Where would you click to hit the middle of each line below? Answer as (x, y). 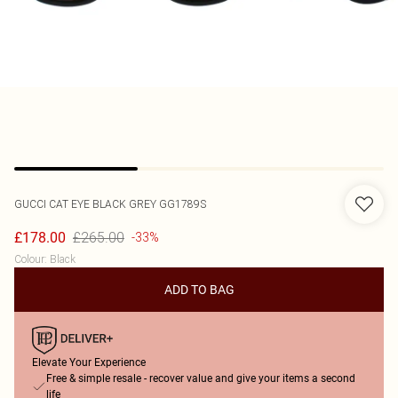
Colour (29, 259)
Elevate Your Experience (89, 362)
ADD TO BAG (199, 290)
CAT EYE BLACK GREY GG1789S (127, 204)
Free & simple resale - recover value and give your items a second (201, 378)
